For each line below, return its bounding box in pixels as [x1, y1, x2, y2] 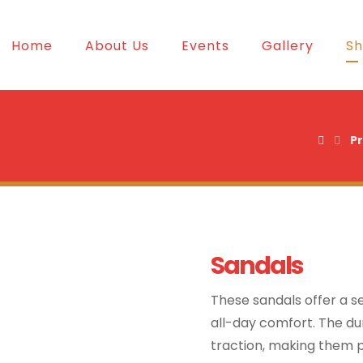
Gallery [262, 36, 314, 55]
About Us [85, 36, 150, 55]
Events [181, 36, 230, 55]
